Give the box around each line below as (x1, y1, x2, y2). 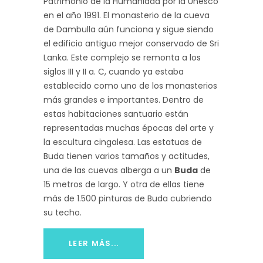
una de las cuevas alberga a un (43, 164, 174, 177)
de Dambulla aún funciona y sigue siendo (43, 23, 214, 36)
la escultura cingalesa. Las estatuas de (43, 136, 202, 149)
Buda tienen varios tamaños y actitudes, (43, 150, 210, 163)
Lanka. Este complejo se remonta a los (43, 52, 201, 64)
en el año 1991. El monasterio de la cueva (43, 9, 210, 22)
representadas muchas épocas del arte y (43, 122, 214, 134)
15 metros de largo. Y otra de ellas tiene (43, 178, 204, 191)
